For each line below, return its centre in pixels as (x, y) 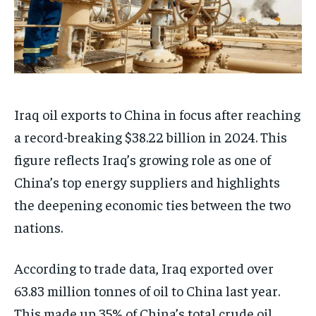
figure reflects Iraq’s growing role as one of (142, 159)
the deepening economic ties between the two (152, 205)
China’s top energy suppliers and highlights (147, 182)
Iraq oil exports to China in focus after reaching (157, 114)
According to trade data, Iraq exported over (144, 268)
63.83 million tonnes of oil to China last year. (147, 291)
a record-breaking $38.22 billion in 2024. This (151, 137)
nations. (38, 227)
